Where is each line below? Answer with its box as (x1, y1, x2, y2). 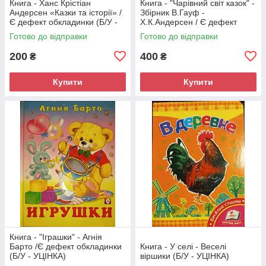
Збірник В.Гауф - (140, 7, 205, 17)
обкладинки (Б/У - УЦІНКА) (140, 26, 244, 36)
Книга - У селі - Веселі (140, 241, 226, 251)
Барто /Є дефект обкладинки (9, 241, 122, 251)
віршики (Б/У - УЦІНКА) (140, 251, 229, 261)
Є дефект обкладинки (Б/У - (9, 17, 118, 27)
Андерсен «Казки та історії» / (9, 7, 122, 17)
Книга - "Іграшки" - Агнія (9, 232, 102, 242)
